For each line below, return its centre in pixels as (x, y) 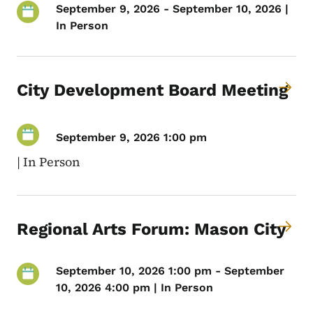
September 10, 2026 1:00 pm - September (170, 271)
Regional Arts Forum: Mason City (152, 230)
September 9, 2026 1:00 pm (131, 137)
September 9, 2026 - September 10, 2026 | (172, 9)
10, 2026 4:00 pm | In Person (134, 288)
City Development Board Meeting (152, 90)
